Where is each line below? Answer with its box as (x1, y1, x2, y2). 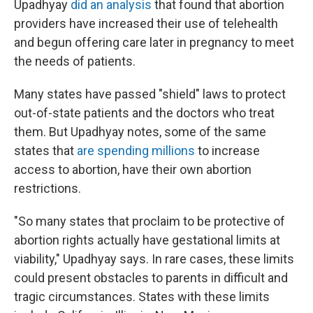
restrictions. (14, 181, 81, 196)
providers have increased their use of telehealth (14, 16, 278, 31)
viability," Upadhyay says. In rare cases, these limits (14, 252, 294, 266)
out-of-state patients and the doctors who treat (14, 105, 275, 120)
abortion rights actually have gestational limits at (14, 233, 280, 247)
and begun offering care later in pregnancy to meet (14, 35, 294, 50)
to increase (195, 143, 260, 158)
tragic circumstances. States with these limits (14, 289, 270, 304)
